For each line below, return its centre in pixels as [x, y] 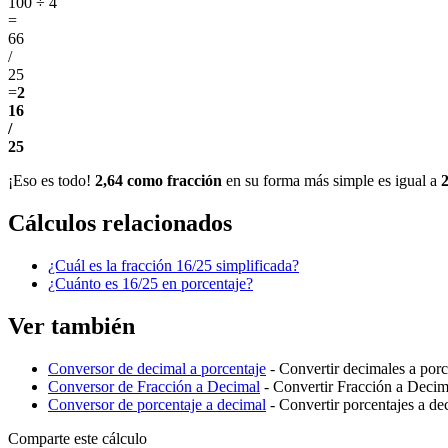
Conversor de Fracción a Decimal [154, 387]
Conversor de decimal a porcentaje [157, 369]
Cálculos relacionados [120, 223]
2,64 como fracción [158, 181]
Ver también [71, 326]
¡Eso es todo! [51, 181]
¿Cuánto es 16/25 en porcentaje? [150, 284]
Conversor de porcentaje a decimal [157, 405]
